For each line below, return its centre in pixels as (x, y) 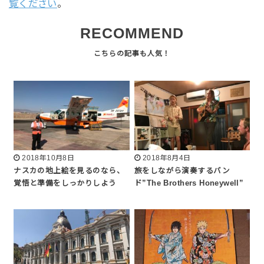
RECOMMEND (132, 34)
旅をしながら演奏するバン (182, 171)
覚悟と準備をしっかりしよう (65, 183)
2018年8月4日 (166, 158)
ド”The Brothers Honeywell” (189, 183)
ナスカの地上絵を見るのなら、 (69, 171)
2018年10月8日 (48, 158)
